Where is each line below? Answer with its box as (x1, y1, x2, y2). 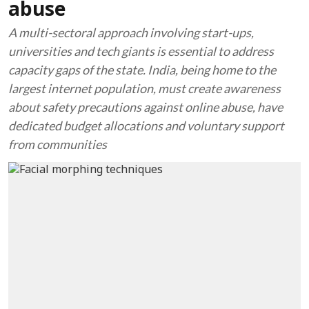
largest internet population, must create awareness (8, 81, 281, 96)
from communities (8, 137, 107, 152)
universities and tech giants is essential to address (8, 43, 274, 59)
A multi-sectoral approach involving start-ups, (8, 25, 254, 40)
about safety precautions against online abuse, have (8, 99, 283, 114)
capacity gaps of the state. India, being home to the (8, 62, 276, 77)
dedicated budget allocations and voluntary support (8, 118, 284, 133)
